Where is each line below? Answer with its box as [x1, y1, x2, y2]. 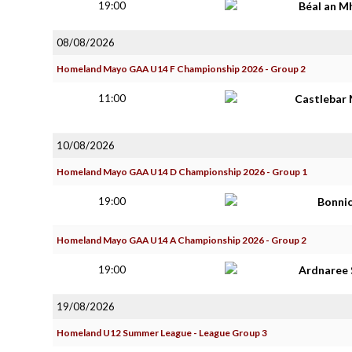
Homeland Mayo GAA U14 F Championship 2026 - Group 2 [57, 63, 306, 75]
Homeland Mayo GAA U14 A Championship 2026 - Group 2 [57, 234, 306, 246]
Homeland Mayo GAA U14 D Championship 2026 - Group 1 [57, 166, 307, 178]
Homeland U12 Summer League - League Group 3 [57, 327, 267, 339]
